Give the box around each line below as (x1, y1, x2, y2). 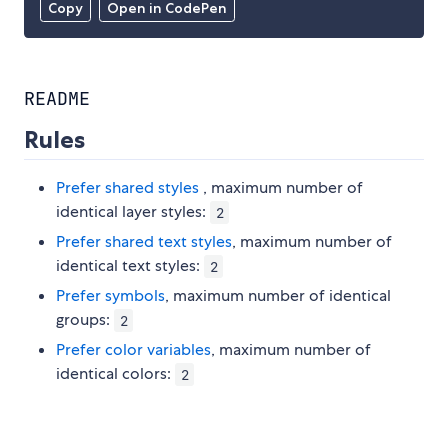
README (24, 87, 90, 111)
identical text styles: (56, 255, 204, 277)
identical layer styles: (56, 201, 210, 223)
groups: (56, 309, 114, 331)
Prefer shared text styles (56, 231, 232, 253)
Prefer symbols (56, 285, 165, 307)
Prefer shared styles (56, 177, 199, 199)
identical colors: (56, 363, 175, 385)
